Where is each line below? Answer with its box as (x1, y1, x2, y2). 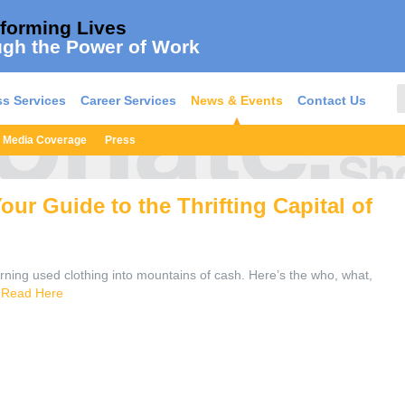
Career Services (80, 93, 176, 108)
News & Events (190, 93, 283, 108)
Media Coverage (3, 134, 87, 146)
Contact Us (297, 93, 366, 108)
